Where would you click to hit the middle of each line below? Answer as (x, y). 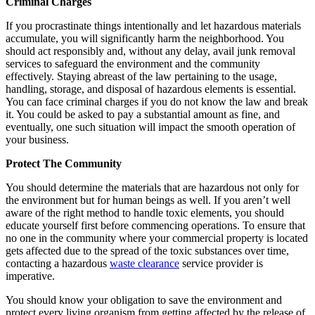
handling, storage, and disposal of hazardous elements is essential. (151, 89)
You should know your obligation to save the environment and (144, 300)
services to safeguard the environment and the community (133, 63)
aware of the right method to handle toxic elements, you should (145, 212)
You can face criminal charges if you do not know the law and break (157, 101)
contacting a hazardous (58, 263)
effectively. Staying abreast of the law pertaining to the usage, (141, 76)
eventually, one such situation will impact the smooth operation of (150, 127)
